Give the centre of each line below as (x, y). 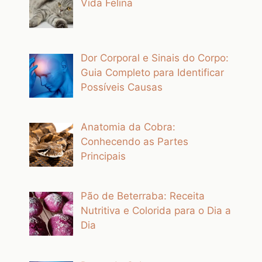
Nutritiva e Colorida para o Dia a (156, 211)
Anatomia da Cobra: (128, 127)
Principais (103, 156)
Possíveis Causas (121, 87)
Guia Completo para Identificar (152, 72)
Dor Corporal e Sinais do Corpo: (154, 58)
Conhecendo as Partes (134, 141)
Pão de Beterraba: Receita (142, 196)
